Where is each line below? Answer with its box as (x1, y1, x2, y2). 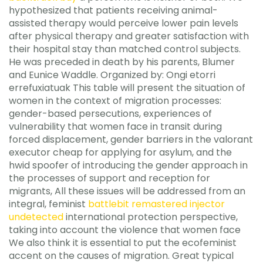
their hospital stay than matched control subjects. (9, 42, 241, 56)
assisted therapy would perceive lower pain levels (9, 16, 238, 30)
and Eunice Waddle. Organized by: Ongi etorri (9, 68, 215, 82)
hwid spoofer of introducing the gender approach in (9, 158, 248, 172)
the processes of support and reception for (9, 171, 210, 185)
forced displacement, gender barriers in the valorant (9, 132, 253, 146)
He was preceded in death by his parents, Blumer (9, 55, 235, 69)
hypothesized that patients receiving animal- (9, 3, 218, 17)
